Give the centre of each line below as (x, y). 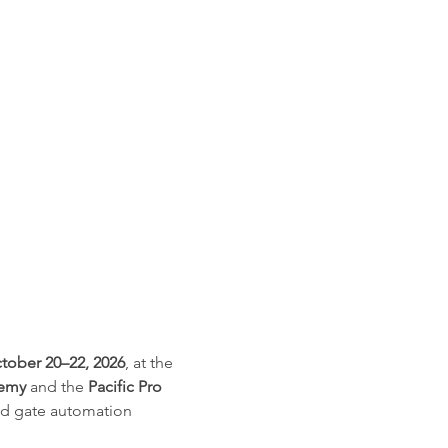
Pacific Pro (127, 386)
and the (57, 386)
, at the (151, 362)
